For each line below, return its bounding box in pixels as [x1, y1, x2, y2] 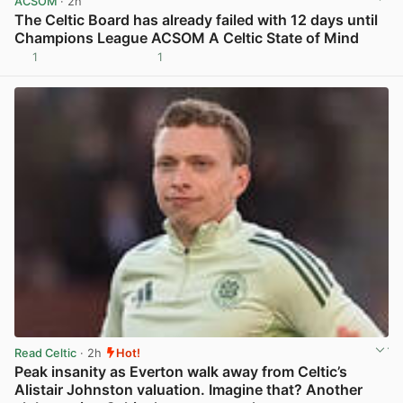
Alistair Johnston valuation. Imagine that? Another [14, 380, 363, 399]
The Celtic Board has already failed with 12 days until [14, 10, 378, 29]
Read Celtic [14, 345, 76, 360]
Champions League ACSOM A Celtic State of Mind [14, 28, 359, 47]
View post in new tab [272, 57, 387, 71]
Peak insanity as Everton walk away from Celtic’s [14, 362, 347, 381]
